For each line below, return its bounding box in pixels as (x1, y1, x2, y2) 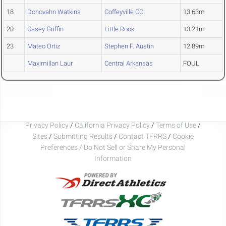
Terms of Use (156, 121, 196, 129)
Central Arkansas (104, 60, 153, 68)
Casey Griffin (27, 25, 64, 33)
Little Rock (104, 25, 134, 33)
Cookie (173, 132, 194, 140)
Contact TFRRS (119, 132, 168, 140)
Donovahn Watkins (27, 8, 81, 16)
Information (94, 154, 132, 162)
